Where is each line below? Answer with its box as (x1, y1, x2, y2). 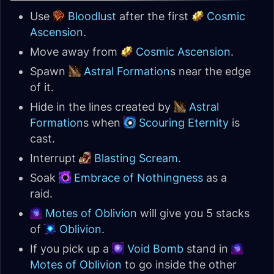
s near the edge (170, 65, 251, 78)
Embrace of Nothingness (74, 171, 203, 184)
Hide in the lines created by (30, 100, 174, 113)
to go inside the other (122, 258, 237, 271)
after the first (116, 10, 191, 23)
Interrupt (30, 152, 79, 165)
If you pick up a (30, 242, 112, 255)
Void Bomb (127, 242, 183, 255)
